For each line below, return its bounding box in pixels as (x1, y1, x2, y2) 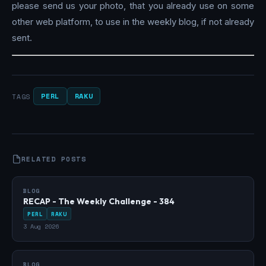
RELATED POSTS (21, 154, 86, 164)
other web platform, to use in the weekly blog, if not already (12, 16, 254, 28)
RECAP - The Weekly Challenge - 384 (23, 196, 175, 207)
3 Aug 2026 (23, 221, 59, 232)
